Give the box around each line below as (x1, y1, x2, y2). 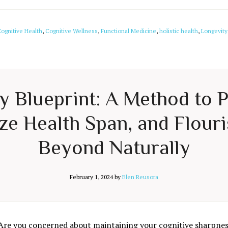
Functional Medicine (101, 27, 156, 35)
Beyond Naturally (38, 136, 190, 159)
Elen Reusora (122, 173, 158, 181)
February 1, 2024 (70, 173, 113, 181)
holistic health (159, 27, 198, 35)
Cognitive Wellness (45, 27, 98, 35)
